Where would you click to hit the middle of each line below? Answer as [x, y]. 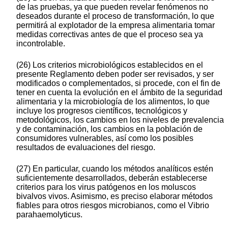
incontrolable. [41, 43]
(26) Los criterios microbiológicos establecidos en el [110, 65]
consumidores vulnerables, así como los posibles [105, 138]
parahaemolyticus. [49, 214]
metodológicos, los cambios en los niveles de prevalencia [120, 120]
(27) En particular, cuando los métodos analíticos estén [115, 168]
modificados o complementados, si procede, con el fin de [118, 83]
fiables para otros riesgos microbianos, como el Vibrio [113, 205]
